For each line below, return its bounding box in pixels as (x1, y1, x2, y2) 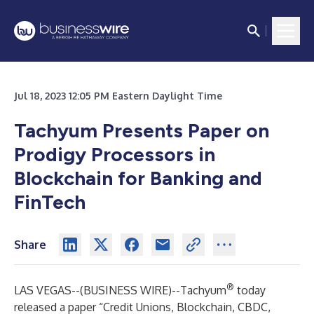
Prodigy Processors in (14, 142, 215, 166)
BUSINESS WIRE (83, 283, 168, 297)
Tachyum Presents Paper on (14, 118, 269, 142)
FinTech (14, 190, 86, 214)
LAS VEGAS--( (14, 283, 83, 297)
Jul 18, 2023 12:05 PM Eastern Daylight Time (14, 90, 222, 102)
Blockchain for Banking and (14, 166, 262, 190)
